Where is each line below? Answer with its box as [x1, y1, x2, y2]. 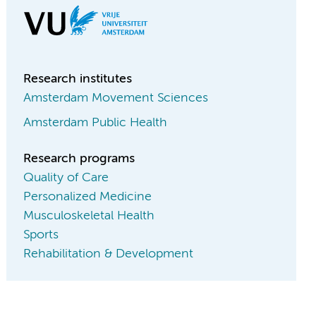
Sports [23, 229, 59, 241]
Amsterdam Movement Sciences [23, 92, 209, 104]
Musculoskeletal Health [23, 209, 155, 222]
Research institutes [23, 73, 133, 85]
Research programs [23, 152, 135, 165]
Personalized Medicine [23, 190, 152, 203]
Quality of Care [23, 171, 109, 184]
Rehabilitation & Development [23, 248, 194, 260]
